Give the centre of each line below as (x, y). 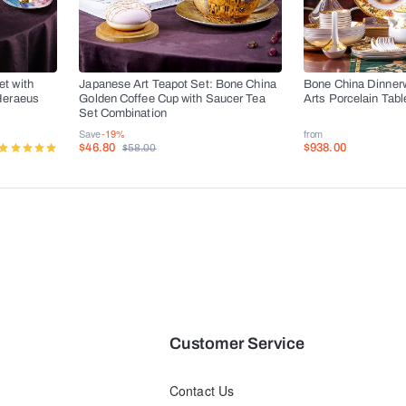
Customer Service (237, 344)
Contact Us (202, 391)
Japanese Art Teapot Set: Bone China (178, 85)
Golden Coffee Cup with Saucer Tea (172, 99)
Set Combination (123, 114)
